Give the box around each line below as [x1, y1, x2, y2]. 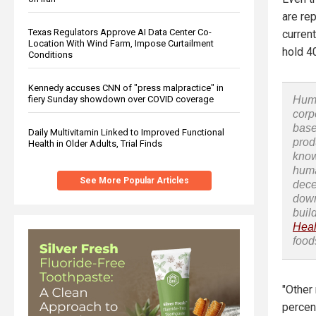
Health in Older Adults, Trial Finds [28, 138, 162, 149]
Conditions [28, 49, 73, 60]
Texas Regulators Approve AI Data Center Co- [28, 26, 212, 37]
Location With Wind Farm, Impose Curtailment [28, 37, 214, 49]
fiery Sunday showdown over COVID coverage [28, 93, 214, 104]
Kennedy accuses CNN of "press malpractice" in [28, 82, 224, 93]
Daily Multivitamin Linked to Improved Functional [28, 126, 224, 138]
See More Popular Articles [79, 175, 189, 186]
